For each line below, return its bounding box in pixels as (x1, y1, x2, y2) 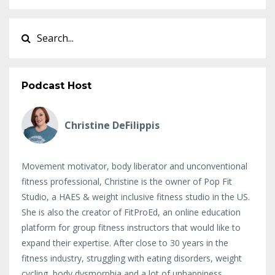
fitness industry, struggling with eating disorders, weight (21, 252, 242, 264)
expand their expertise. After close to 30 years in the (21, 236, 228, 249)
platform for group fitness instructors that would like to (21, 221, 241, 233)
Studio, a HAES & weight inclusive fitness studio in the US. (21, 190, 250, 203)
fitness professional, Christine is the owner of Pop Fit (21, 175, 232, 187)
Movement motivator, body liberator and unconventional (21, 160, 247, 172)
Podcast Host (21, 79, 91, 91)
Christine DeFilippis (64, 118, 160, 132)
